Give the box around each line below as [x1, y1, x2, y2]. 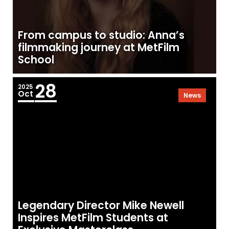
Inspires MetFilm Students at [18, 210, 169, 225]
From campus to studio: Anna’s [18, 28, 185, 42]
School [18, 53, 55, 67]
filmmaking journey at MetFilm [18, 40, 180, 55]
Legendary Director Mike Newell [18, 198, 185, 213]
